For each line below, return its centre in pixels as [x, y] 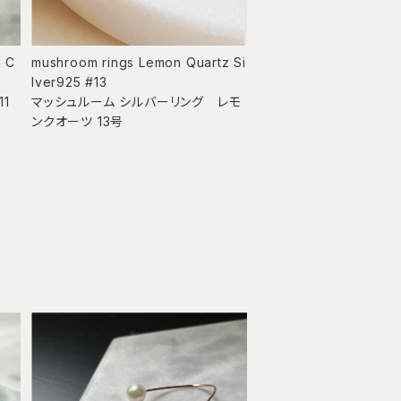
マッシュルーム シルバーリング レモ [137, 101]
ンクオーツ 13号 [78, 121]
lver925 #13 [69, 81]
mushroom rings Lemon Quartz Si [139, 62]
